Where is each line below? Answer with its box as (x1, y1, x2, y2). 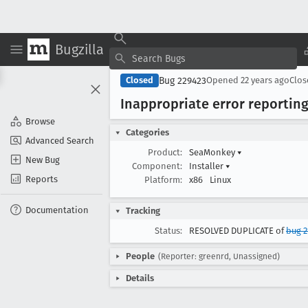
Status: (155, 225, 182, 236)
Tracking (126, 206, 160, 216)
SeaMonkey (189, 147, 237, 157)
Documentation (25, 204, 89, 215)
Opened (206, 75, 241, 85)
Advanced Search (25, 135, 94, 146)
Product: (148, 147, 182, 157)
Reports (25, 173, 58, 184)
